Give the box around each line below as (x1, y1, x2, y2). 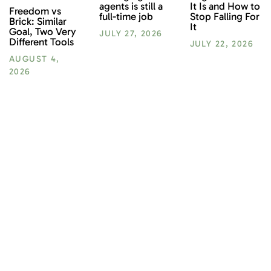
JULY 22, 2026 (189, 38, 253, 49)
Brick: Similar (9, 15, 67, 28)
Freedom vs (9, 5, 61, 18)
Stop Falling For (189, 10, 260, 22)
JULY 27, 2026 (99, 28, 163, 39)
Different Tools (9, 36, 74, 48)
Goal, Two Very (9, 25, 76, 38)
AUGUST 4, (9, 53, 60, 64)
